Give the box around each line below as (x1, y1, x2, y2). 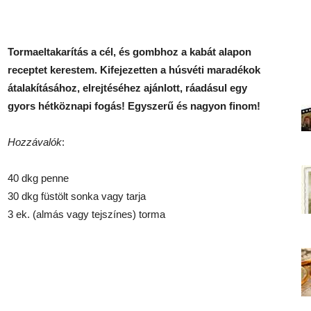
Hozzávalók (8, 136, 62, 148)
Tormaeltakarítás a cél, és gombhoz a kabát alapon (8, 46, 251, 58)
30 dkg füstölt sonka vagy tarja (8, 190, 146, 202)
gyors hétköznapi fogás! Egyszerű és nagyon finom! (8, 100, 263, 112)
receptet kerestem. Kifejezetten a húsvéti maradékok (8, 64, 260, 76)
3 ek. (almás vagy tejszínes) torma (8, 208, 165, 220)
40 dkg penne (8, 172, 69, 184)
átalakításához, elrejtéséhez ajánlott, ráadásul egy (8, 82, 247, 94)
